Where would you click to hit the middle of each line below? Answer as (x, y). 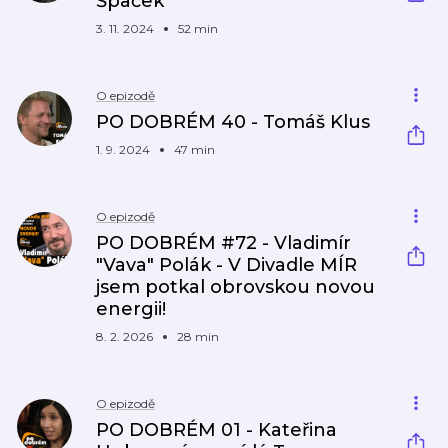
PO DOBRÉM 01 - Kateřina (216, 430)
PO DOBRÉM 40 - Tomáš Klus (233, 122)
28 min (198, 336)
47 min (194, 149)
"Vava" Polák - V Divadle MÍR (226, 265)
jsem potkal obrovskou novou (235, 287)
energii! (131, 309)
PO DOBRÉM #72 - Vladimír (223, 243)
